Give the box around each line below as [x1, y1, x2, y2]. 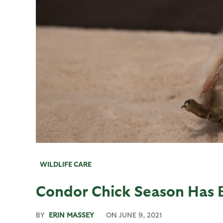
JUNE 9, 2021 [119, 211, 162, 219]
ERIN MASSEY [49, 211, 94, 219]
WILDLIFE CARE [40, 160, 92, 168]
